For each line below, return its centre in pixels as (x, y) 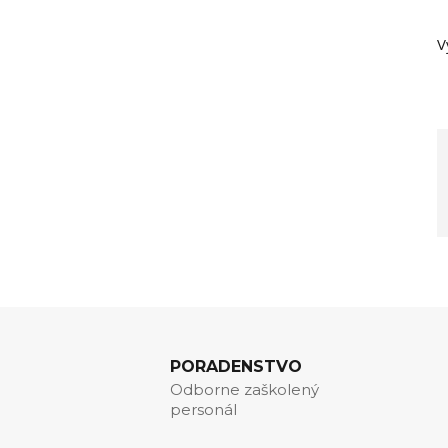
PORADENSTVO (236, 367)
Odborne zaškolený (244, 390)
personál (203, 410)
